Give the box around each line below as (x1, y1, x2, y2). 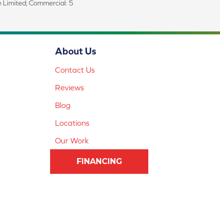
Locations (55, 118, 89, 128)
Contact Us (55, 65, 95, 75)
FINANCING (76, 157, 122, 166)
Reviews (55, 83, 84, 92)
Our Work (55, 136, 89, 145)
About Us (55, 45, 96, 57)
